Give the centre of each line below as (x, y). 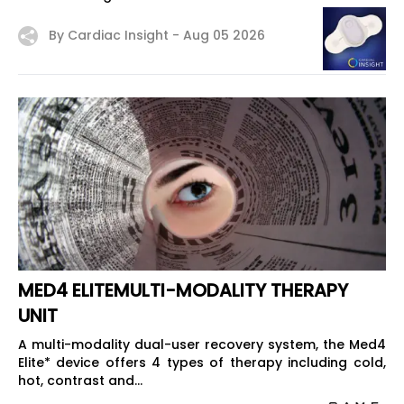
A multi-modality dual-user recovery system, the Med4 (202, 344)
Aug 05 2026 (224, 35)
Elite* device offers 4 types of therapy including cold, (202, 363)
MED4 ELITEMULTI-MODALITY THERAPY (183, 290)
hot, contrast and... (80, 381)
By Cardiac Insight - (116, 35)
